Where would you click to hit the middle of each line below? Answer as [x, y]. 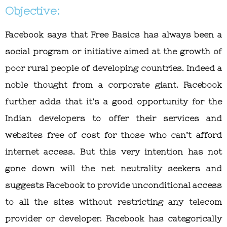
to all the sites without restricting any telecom [113, 201]
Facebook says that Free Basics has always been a [113, 34]
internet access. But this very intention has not [113, 151]
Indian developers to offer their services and [113, 118]
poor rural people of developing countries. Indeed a [113, 68]
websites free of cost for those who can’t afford [113, 135]
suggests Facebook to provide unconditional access [113, 185]
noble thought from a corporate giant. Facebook [113, 84]
